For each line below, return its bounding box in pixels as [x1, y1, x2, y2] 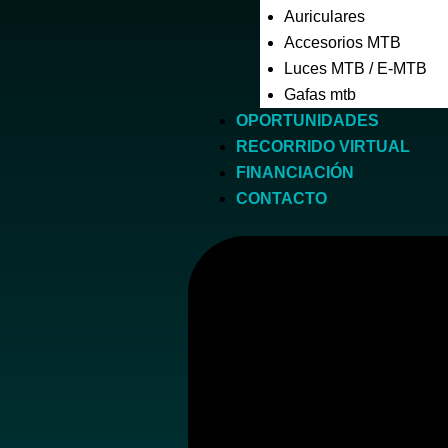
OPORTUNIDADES [236, 112, 380, 129]
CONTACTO [236, 190, 328, 207]
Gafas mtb [284, 86, 357, 103]
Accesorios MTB [284, 34, 402, 51]
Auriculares [284, 8, 366, 25]
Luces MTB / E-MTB [284, 60, 428, 77]
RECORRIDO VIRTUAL [236, 138, 411, 155]
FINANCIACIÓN [236, 164, 355, 181]
